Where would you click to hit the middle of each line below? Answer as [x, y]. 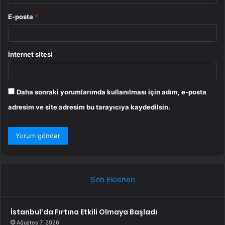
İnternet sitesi [30, 54]
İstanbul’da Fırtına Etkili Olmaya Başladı [84, 212]
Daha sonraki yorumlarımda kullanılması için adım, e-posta [111, 92]
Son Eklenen [113, 179]
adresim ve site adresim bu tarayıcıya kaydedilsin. [89, 107]
